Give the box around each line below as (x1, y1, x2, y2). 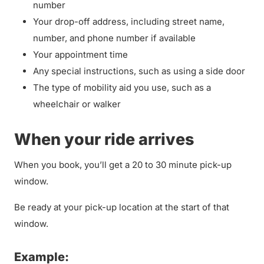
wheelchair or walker (33, 98, 121, 110)
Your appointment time (33, 49, 130, 60)
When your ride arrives (14, 130, 197, 149)
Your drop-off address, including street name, (33, 16, 225, 27)
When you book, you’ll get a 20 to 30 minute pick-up (14, 159, 232, 170)
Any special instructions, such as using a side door (33, 65, 245, 77)
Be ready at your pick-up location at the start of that (14, 202, 229, 213)
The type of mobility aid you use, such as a (33, 82, 211, 93)
